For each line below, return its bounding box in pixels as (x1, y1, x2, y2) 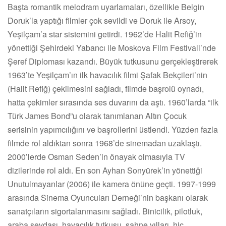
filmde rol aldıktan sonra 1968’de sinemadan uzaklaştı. (8, 137, 202, 149)
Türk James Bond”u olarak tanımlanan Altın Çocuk (8, 109, 187, 122)
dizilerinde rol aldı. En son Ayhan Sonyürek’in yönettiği (8, 164, 202, 176)
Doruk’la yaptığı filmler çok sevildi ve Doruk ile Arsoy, (8, 14, 196, 26)
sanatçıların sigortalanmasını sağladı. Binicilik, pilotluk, (8, 205, 202, 217)
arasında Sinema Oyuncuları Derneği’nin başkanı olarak (8, 191, 208, 203)
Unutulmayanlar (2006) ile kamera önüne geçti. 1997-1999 (8, 178, 216, 190)
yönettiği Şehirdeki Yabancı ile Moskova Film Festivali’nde (8, 41, 216, 53)
